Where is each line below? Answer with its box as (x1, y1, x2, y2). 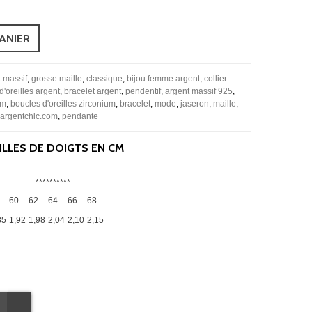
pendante (62, 111, 98, 121)
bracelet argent (64, 86, 121, 96)
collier (204, 73, 227, 84)
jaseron (180, 98, 209, 109)
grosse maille (31, 73, 82, 84)
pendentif (125, 86, 161, 96)
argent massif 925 (165, 86, 233, 96)
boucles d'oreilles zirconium (10, 98, 116, 109)
